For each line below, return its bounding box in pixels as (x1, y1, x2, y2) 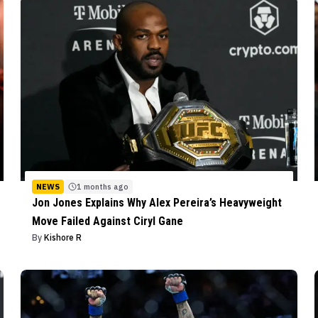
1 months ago (76, 181, 128, 192)
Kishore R (43, 231, 82, 243)
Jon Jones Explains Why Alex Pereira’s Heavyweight (31, 195, 282, 209)
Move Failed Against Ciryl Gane (31, 214, 183, 228)
